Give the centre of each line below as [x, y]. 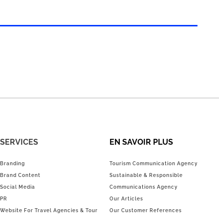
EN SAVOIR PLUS [141, 142]
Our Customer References [145, 210]
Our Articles [126, 198]
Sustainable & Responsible [146, 175]
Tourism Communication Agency [153, 163]
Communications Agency [143, 187]
